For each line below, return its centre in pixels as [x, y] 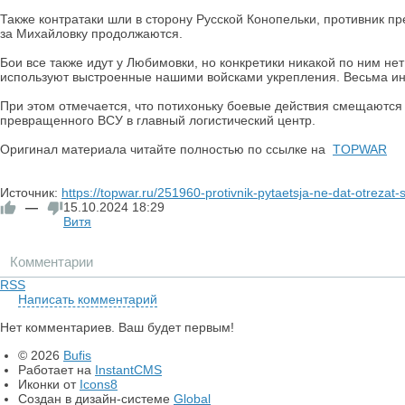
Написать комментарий [88, 299]
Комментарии [52, 262]
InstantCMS [128, 370]
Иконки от [49, 384]
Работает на [57, 370]
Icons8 [99, 384]
